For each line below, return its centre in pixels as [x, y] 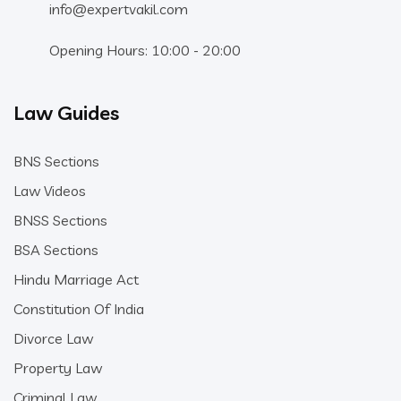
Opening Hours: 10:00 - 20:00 [145, 50]
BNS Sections [56, 161]
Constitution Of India [79, 309]
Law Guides [66, 113]
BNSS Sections [60, 220]
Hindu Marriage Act [76, 279]
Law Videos [50, 191]
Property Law [58, 368]
